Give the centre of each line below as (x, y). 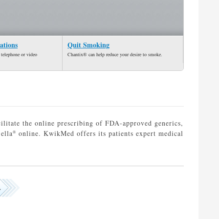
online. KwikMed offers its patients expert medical (100, 133)
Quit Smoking (88, 45)
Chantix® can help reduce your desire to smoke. (115, 54)
